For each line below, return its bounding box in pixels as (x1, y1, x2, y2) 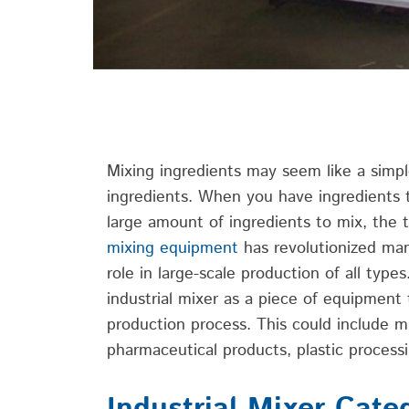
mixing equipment (107, 236, 238, 261)
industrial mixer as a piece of (107, 288, 323, 312)
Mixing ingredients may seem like (107, 160, 357, 184)
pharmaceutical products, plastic (107, 339, 349, 363)
